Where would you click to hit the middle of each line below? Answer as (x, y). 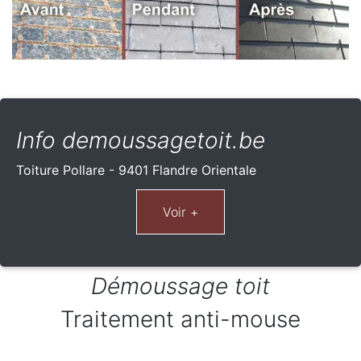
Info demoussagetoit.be (141, 140)
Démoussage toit (180, 286)
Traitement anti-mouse (180, 319)
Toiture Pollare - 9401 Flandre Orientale (136, 170)
